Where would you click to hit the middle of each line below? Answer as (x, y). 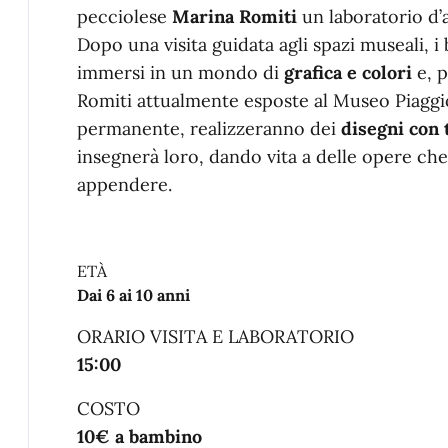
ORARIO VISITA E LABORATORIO (215, 336)
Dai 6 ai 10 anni (133, 295)
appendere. (124, 184)
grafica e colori (348, 72)
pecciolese (124, 16)
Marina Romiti (234, 16)
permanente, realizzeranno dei (209, 128)
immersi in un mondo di (180, 72)
